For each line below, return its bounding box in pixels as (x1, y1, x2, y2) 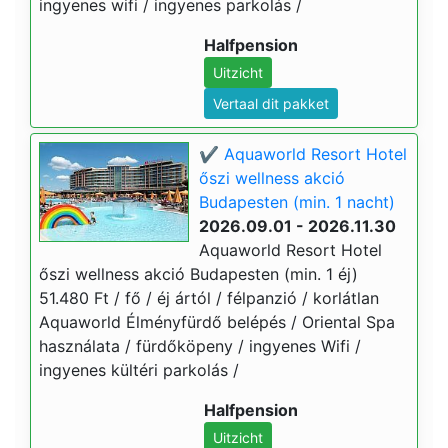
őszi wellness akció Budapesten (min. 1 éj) (39, 264, 358, 284)
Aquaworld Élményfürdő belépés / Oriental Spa (39, 312, 395, 332)
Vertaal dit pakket (213, 95, 329, 112)
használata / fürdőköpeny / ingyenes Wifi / (39, 336, 361, 356)
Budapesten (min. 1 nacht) (199, 192, 395, 212)
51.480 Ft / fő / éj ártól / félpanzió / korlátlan (39, 288, 379, 308)
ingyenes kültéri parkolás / (39, 360, 239, 380)
